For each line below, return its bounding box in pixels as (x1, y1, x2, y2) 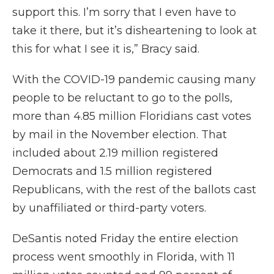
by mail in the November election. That (12, 128, 227, 142)
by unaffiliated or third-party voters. (12, 201, 206, 215)
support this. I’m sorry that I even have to (12, 6, 236, 20)
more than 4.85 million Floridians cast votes (12, 109, 251, 124)
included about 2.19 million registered (12, 146, 218, 160)
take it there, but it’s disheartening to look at (12, 24, 257, 38)
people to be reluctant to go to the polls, (12, 91, 232, 105)
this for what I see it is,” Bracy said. (12, 42, 199, 56)
